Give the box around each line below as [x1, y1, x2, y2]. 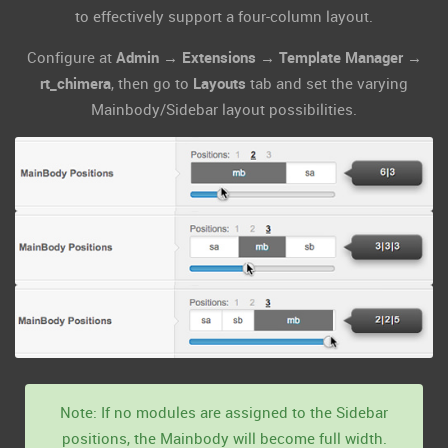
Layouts [193, 73, 246, 93]
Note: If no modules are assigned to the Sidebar [60, 402, 388, 423]
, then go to [111, 73, 193, 93]
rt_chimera [40, 73, 111, 93]
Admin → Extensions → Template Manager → [115, 47, 422, 67]
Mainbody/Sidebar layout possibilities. [91, 99, 357, 119]
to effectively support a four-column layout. [75, 6, 373, 26]
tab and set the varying [246, 73, 408, 93]
